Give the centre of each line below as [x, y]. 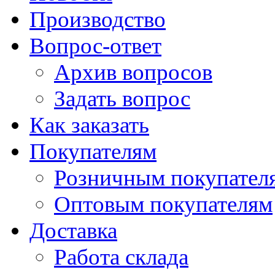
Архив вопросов [133, 72]
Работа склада [121, 257]
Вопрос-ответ [95, 46]
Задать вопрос [122, 99]
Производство [98, 20]
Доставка [73, 231]
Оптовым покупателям [163, 204]
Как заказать [89, 125]
